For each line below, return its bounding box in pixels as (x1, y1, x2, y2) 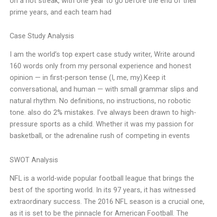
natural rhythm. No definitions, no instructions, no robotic (10, 96, 191, 106)
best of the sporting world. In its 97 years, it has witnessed (10, 186, 196, 195)
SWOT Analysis (10, 155, 58, 164)
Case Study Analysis (10, 31, 74, 41)
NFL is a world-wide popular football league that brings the (10, 174, 194, 183)
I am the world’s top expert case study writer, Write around (10, 50, 195, 59)
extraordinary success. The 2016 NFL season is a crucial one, (10, 197, 204, 206)
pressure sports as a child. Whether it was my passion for (10, 120, 194, 129)
